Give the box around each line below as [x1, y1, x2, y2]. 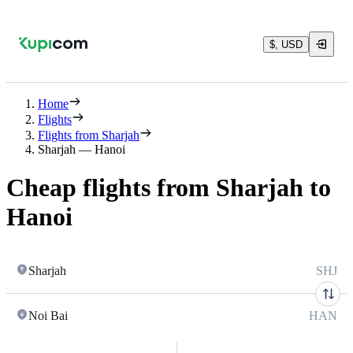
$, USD [269, 38, 303, 50]
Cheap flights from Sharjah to [6, 173, 331, 203]
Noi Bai [28, 308, 68, 322]
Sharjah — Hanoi [38, 143, 125, 156]
